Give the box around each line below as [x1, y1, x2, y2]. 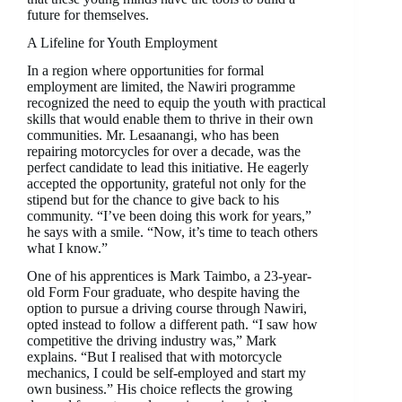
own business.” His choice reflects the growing [27, 380, 293, 397]
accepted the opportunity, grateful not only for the [27, 175, 306, 191]
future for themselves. [27, 7, 149, 23]
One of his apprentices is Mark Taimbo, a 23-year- [27, 267, 311, 284]
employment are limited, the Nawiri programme [27, 78, 295, 94]
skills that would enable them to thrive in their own [27, 110, 313, 127]
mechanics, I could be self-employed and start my [27, 364, 306, 380]
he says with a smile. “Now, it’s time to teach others [27, 223, 318, 240]
